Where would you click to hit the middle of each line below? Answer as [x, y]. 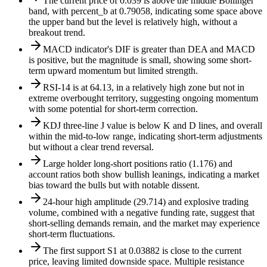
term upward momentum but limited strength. [113, 71]
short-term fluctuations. [72, 234]
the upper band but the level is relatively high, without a [133, 22]
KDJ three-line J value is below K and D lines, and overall [153, 126]
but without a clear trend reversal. [91, 147]
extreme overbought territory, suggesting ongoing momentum [143, 98]
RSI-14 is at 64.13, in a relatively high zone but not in [144, 88]
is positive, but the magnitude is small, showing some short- [140, 60]
